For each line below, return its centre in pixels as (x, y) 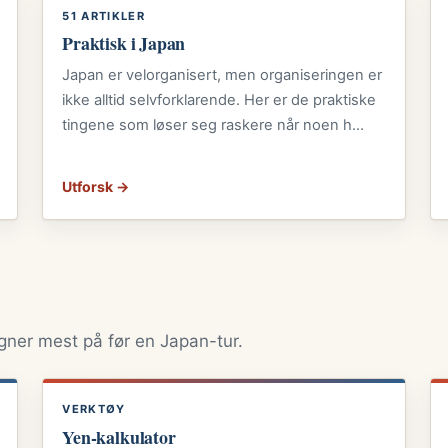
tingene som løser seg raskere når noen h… (213, 124)
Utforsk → (96, 187)
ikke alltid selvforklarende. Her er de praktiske (219, 99)
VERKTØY (94, 409)
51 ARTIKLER (103, 16)
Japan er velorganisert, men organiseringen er (222, 74)
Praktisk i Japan (124, 43)
